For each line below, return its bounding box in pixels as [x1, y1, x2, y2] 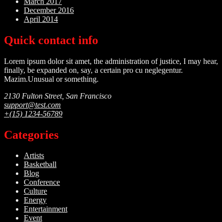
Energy [24, 196, 47, 205]
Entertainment [24, 205, 67, 214]
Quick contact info [4, 33, 98, 47]
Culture [24, 187, 47, 196]
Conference [24, 178, 60, 187]
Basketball [24, 160, 56, 169]
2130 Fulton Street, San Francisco [4, 91, 111, 100]
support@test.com [4, 100, 61, 109]
